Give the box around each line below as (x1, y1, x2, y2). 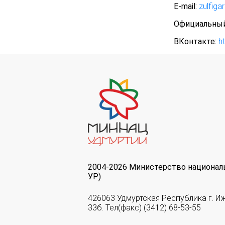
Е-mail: (173, 2, 197, 12)
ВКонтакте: (173, 37, 216, 47)
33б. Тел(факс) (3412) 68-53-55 (88, 202, 201, 212)
